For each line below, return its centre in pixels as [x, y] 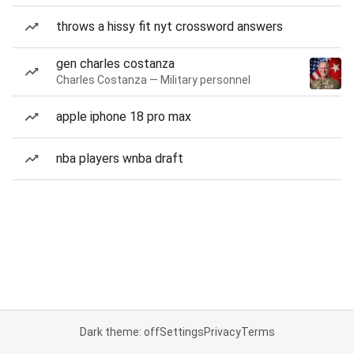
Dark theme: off [119, 332]
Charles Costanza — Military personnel [153, 80]
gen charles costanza [115, 64]
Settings [181, 332]
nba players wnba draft [120, 158]
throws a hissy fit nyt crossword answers [169, 26]
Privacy [222, 332]
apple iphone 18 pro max [124, 117]
